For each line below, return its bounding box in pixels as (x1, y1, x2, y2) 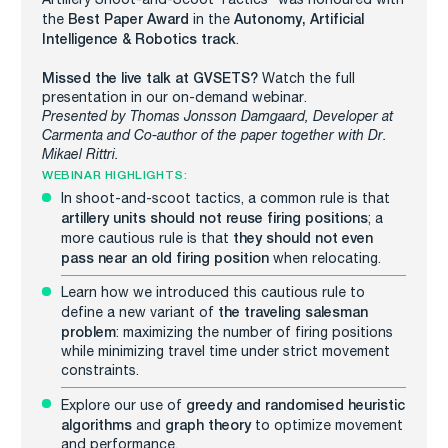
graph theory (164, 416, 251, 434)
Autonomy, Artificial (230, 10, 364, 28)
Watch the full (262, 70, 355, 87)
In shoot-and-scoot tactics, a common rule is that (60, 190, 390, 207)
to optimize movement (250, 417, 403, 434)
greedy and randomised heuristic (185, 396, 405, 414)
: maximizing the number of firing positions (115, 324, 393, 341)
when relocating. (268, 250, 381, 267)
